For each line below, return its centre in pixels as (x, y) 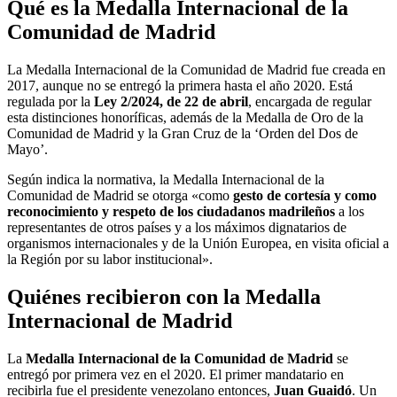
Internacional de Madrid (120, 320)
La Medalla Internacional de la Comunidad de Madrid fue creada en (196, 69)
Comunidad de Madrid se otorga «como (120, 195)
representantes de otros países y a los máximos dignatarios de (177, 227)
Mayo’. (27, 149)
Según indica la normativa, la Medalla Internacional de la (166, 179)
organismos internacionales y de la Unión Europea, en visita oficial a (198, 243)
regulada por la (51, 101)
